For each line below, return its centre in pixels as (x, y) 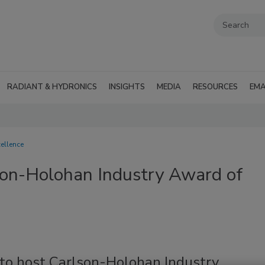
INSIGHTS (127, 87)
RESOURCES (215, 87)
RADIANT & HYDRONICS (52, 87)
